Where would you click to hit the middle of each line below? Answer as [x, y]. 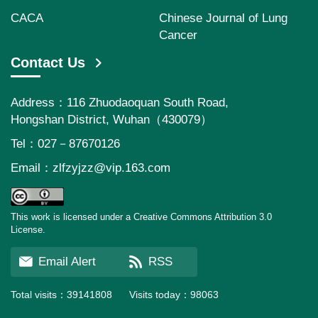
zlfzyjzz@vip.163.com [111, 168]
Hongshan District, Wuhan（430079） [111, 120]
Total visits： [39, 295]
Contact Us [48, 62]
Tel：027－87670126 [65, 144]
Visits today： [160, 295]
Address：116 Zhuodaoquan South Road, [120, 103]
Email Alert [67, 262]
